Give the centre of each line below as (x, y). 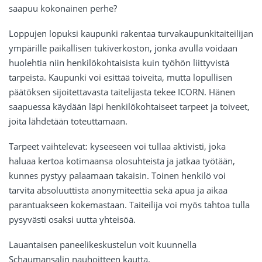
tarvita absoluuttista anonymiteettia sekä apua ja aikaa (118, 190)
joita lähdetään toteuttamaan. (68, 121)
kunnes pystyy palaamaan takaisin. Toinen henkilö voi (117, 176)
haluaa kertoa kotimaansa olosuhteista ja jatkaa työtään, (122, 161)
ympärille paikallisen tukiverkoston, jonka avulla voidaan (123, 48)
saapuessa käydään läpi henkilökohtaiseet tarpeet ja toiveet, (129, 107)
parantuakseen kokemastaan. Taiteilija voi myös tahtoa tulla (129, 205)
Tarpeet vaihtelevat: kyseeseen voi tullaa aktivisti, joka (117, 146)
